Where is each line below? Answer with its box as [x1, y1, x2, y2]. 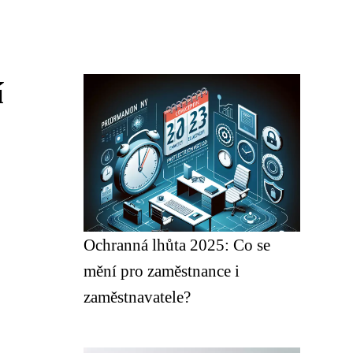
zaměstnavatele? [84, 288, 191, 306]
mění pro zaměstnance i [84, 262, 240, 280]
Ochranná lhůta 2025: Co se [84, 236, 270, 254]
